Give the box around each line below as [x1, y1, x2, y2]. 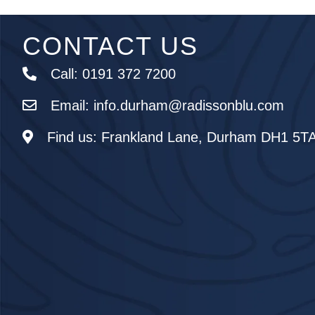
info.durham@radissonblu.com [94, 98, 284, 113]
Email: [51, 98, 94, 113]
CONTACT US [22, 32, 198, 60]
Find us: [47, 129, 101, 145]
